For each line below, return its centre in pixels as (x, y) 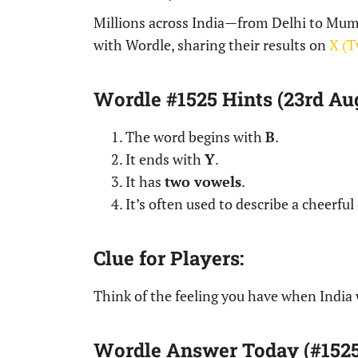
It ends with (165, 159)
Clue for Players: (169, 258)
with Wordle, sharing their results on (211, 45)
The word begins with (195, 137)
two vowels (203, 181)
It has (145, 181)
